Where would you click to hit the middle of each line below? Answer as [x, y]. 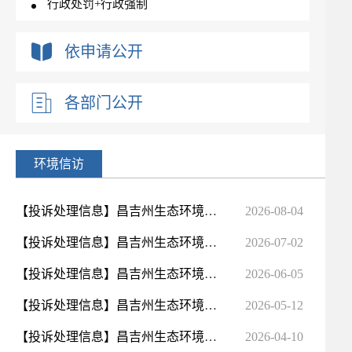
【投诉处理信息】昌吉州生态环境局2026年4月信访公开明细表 [211, 305]
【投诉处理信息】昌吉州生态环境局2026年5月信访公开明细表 [211, 274]
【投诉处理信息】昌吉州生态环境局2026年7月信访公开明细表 [211, 211]
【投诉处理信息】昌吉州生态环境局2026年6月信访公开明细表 [211, 242]
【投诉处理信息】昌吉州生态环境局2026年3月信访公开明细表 [211, 337]
